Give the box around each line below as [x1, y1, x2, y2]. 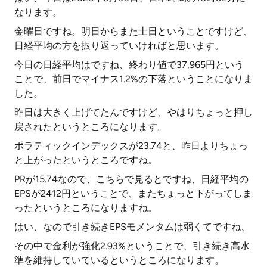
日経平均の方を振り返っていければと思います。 [14, 40, 224, 51]
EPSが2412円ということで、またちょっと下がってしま [14, 188, 252, 199]
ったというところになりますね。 [14, 202, 157, 213]
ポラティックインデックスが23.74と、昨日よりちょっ [14, 140, 248, 151]
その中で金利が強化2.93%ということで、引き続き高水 [14, 240, 250, 252]
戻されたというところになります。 [14, 121, 167, 132]
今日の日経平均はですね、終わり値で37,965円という [14, 59, 244, 70]
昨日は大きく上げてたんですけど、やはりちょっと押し [14, 107, 253, 118]
